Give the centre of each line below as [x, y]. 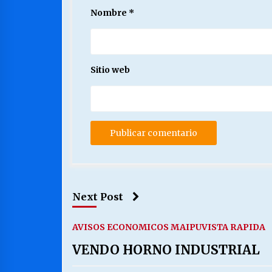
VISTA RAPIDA [233, 227]
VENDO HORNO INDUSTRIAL [166, 250]
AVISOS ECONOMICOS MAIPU [137, 227]
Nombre [110, 13]
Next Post [98, 197]
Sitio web [110, 70]
